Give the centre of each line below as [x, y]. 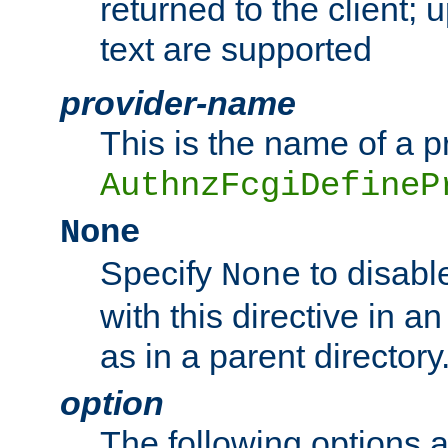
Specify [160, 273]
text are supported [236, 49]
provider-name [178, 103]
